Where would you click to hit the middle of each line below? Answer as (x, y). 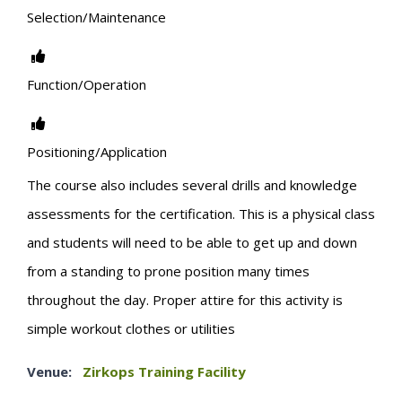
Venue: (49, 372)
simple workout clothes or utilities (131, 329)
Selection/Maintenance (96, 17)
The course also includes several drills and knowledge (192, 185)
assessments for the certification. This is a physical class (201, 214)
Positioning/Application (97, 151)
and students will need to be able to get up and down (192, 243)
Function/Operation (87, 84)
